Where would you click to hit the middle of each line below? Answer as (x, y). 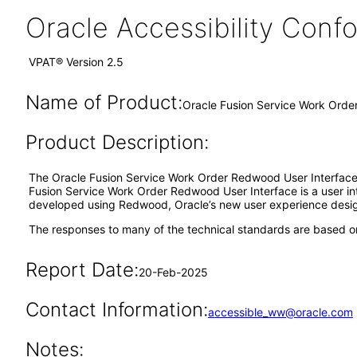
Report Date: (82, 270)
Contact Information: (116, 310)
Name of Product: (104, 102)
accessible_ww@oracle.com (280, 312)
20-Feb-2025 (173, 272)
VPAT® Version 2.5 (76, 62)
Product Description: (117, 142)
